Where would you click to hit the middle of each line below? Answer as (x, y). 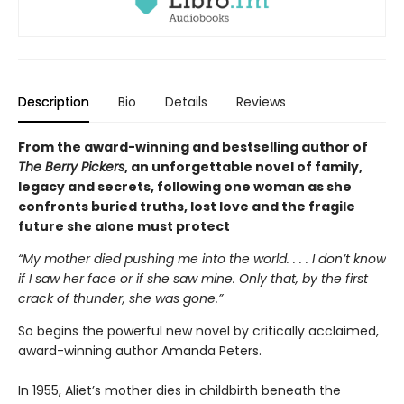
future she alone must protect (124, 227)
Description (54, 102)
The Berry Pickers (71, 167)
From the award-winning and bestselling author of (193, 147)
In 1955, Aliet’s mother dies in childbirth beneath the (179, 391)
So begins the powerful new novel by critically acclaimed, (198, 331)
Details (186, 102)
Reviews (261, 102)
